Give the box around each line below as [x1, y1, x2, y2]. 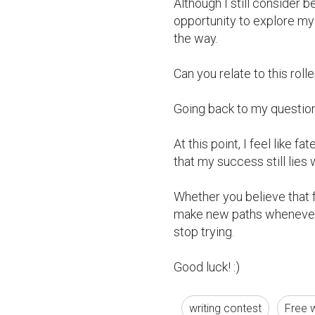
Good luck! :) [174, 259, 240, 274]
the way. [174, 30, 218, 46]
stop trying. [174, 224, 234, 239]
